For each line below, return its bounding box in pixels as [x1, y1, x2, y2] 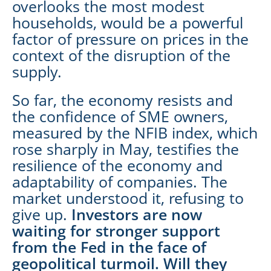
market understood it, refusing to [12, 187, 244, 208]
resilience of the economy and [12, 154, 223, 175]
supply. [12, 60, 62, 82]
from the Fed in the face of [12, 236, 206, 257]
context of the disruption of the [12, 44, 230, 65]
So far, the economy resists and [12, 89, 233, 110]
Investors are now [71, 203, 202, 224]
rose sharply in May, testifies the [12, 138, 239, 159]
